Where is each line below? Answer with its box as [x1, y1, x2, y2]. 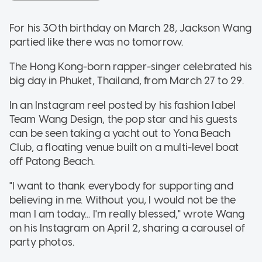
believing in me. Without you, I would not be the [9, 193, 236, 206]
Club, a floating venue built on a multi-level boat [9, 140, 239, 154]
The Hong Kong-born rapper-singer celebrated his [9, 60, 253, 73]
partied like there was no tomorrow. [9, 35, 184, 49]
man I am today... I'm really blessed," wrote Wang [9, 207, 245, 220]
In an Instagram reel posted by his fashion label [9, 98, 236, 112]
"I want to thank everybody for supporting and [9, 179, 233, 192]
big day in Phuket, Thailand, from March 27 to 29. [9, 74, 244, 87]
